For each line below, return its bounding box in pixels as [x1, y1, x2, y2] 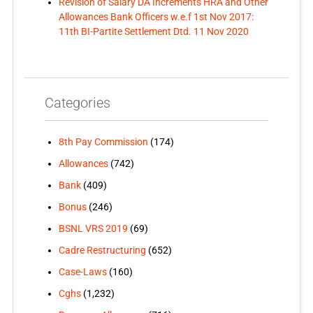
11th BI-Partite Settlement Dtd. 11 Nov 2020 [58, 26, 249, 38]
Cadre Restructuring [58, 245, 146, 256]
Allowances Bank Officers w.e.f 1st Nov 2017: [58, 11, 254, 23]
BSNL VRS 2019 [58, 223, 128, 235]
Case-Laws [58, 266, 107, 278]
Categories [44, 94, 110, 112]
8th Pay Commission [58, 136, 148, 148]
